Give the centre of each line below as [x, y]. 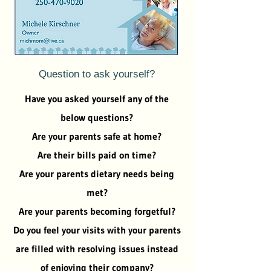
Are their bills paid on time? [97, 155]
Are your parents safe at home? [97, 136]
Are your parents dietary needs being [97, 174]
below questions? [97, 117]
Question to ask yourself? [97, 74]
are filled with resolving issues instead [97, 249]
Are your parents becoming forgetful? [97, 211]
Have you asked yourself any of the [97, 99]
